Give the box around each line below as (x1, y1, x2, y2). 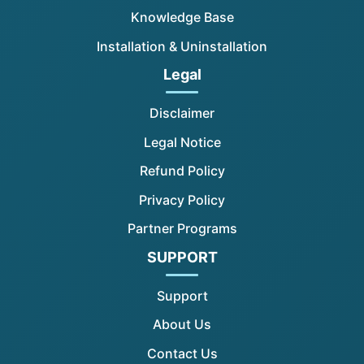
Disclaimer (149, 105, 214, 122)
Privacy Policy (139, 191, 225, 208)
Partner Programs (127, 220, 237, 237)
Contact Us (146, 344, 218, 362)
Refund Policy (139, 162, 225, 180)
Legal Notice (143, 133, 221, 150)
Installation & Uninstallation (97, 37, 267, 54)
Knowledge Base (130, 9, 234, 26)
